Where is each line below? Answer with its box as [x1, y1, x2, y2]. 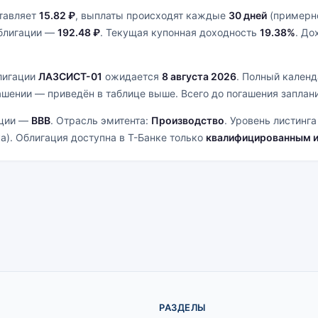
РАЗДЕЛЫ [159, 302, 206, 313]
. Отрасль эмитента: [50, 114, 151, 126]
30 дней [229, 9, 267, 21]
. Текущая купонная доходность [100, 26, 260, 38]
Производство [151, 114, 224, 126]
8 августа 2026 [162, 70, 236, 82]
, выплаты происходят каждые [75, 9, 229, 21]
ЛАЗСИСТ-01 [38, 70, 102, 82]
